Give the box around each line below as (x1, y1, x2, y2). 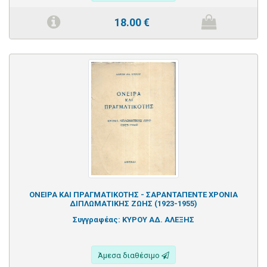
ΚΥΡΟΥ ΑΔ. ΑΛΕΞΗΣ (122, 215, 194, 224)
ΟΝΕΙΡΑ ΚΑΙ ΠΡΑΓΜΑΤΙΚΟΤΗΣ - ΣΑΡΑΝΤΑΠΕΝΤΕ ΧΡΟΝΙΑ (29, 190, 238, 199)
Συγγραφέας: (73, 215, 122, 224)
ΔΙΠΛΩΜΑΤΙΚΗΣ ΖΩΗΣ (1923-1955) (70, 198, 197, 208)
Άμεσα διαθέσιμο (98, 250, 162, 260)
